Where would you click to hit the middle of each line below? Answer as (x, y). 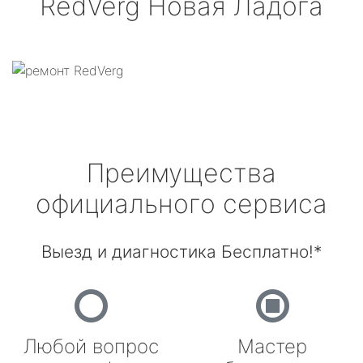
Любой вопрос (91, 346)
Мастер (272, 346)
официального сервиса (181, 204)
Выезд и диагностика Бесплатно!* (181, 252)
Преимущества (181, 173)
